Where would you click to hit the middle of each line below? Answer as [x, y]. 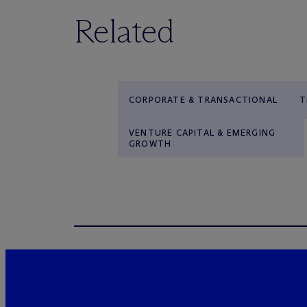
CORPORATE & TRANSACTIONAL [203, 100]
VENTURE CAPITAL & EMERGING [202, 133]
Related [124, 31]
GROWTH [150, 144]
